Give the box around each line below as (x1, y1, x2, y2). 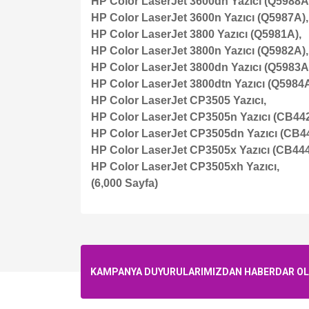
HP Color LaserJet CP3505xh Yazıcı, (91, 161, 279, 173)
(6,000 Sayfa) (91, 177, 158, 190)
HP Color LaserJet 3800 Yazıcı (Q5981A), (91, 28, 301, 41)
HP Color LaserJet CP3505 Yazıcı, (91, 94, 266, 107)
